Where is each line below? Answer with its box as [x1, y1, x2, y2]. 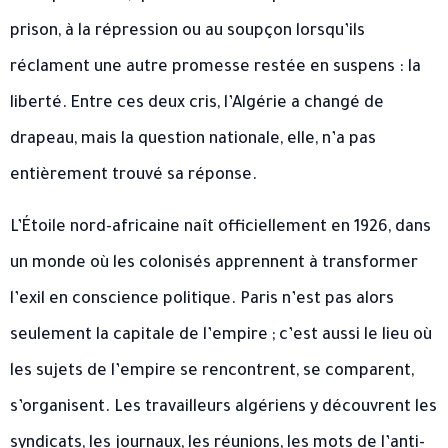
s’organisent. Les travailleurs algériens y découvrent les [10, 398, 437, 417]
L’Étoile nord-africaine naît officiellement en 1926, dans [10, 218, 431, 237]
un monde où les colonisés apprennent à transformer [10, 254, 418, 273]
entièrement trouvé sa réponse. [10, 166, 257, 185]
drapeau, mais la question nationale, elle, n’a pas [10, 130, 376, 149]
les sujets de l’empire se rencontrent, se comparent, [10, 362, 414, 381]
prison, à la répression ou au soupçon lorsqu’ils [10, 22, 365, 41]
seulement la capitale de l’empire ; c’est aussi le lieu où [10, 326, 432, 345]
